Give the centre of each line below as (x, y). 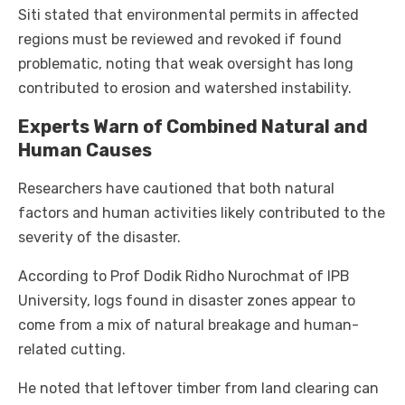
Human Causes (85, 151)
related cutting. (72, 350)
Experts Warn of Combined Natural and (193, 127)
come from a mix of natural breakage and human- (188, 325)
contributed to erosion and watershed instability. (185, 89)
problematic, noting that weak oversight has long (186, 64)
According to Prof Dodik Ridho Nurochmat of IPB (184, 277)
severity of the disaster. (99, 238)
